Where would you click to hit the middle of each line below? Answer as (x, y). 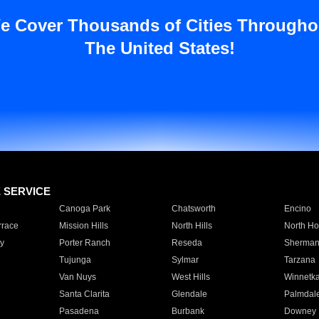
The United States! (159, 48)
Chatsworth (193, 209)
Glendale (189, 294)
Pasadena (79, 311)
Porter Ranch (84, 243)
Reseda (187, 243)
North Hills (192, 226)
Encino (297, 209)
